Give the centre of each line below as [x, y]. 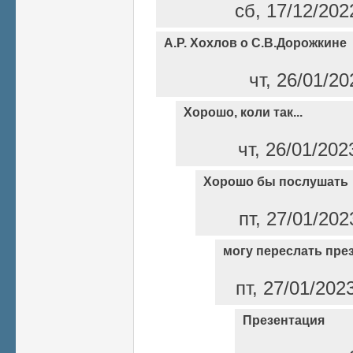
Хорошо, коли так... [243, 112]
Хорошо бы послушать [276, 181]
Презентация [284, 320]
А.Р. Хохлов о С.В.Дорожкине [255, 43]
